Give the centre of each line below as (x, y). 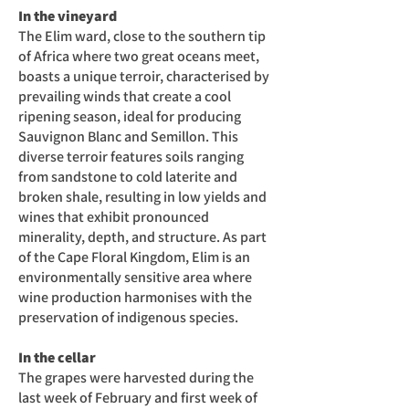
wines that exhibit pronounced (114, 217)
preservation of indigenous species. (128, 317)
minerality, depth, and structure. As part (142, 237)
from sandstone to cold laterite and (128, 177)
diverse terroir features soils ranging (131, 157)
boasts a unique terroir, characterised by (144, 76)
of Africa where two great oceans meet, (139, 56)
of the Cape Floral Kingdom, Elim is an (134, 257)
